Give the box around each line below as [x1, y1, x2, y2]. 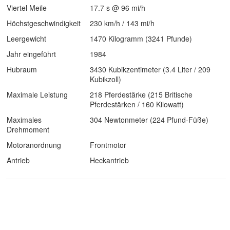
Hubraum [7, 64, 37, 74]
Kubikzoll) [90, 74, 121, 84]
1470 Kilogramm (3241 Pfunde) [90, 33, 192, 44]
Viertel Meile [7, 3, 47, 13]
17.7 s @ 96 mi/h [90, 3, 145, 13]
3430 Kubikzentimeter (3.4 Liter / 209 [90, 64, 210, 74]
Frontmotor [90, 140, 126, 150]
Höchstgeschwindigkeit [7, 18, 81, 28]
